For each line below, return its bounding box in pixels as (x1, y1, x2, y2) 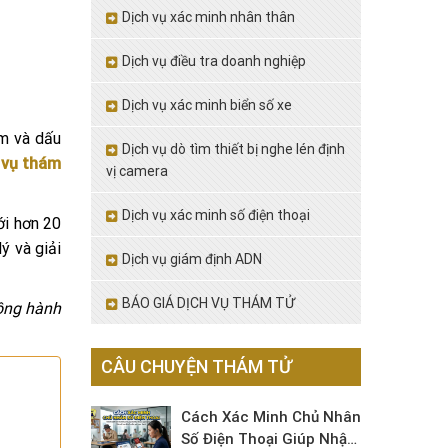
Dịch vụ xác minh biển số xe (122, 97, 292, 113)
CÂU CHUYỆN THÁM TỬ (101, 356, 292, 377)
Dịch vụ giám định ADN (122, 251, 262, 267)
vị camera (106, 163, 168, 179)
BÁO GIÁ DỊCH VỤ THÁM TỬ (122, 295, 295, 311)
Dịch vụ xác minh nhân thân (122, 9, 295, 25)
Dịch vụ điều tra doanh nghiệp (122, 53, 306, 69)
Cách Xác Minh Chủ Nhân (181, 408, 361, 426)
